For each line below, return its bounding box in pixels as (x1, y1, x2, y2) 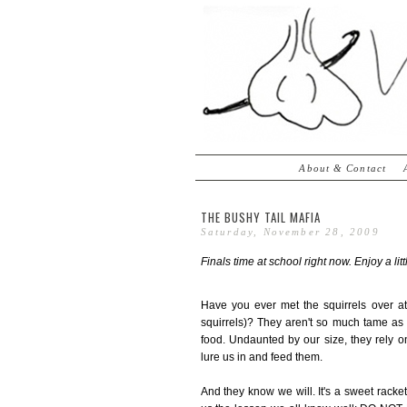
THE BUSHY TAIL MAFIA (200, 208, 321, 226)
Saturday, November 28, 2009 (200, 226, 380, 237)
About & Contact (299, 163, 386, 174)
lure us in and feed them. (200, 351, 323, 364)
